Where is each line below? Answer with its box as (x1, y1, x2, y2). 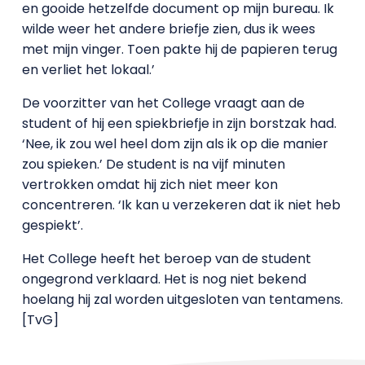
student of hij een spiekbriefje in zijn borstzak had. (21, 114, 336, 133)
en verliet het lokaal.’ (21, 60, 155, 79)
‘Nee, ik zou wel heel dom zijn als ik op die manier (21, 134, 328, 153)
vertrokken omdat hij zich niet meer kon (21, 175, 278, 194)
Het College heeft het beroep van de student (21, 249, 311, 268)
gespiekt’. (21, 216, 83, 235)
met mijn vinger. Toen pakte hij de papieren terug (21, 40, 337, 59)
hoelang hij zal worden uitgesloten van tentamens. (21, 290, 343, 309)
